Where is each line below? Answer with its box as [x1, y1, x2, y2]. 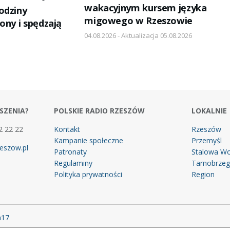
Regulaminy [53, 158, 92, 168]
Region [191, 169, 215, 180]
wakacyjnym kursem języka [84, 2, 207, 14]
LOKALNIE [191, 106, 227, 116]
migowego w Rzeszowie [84, 14, 193, 27]
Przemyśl [191, 136, 222, 146]
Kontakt [53, 124, 80, 135]
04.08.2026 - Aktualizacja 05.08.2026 [84, 31, 193, 41]
